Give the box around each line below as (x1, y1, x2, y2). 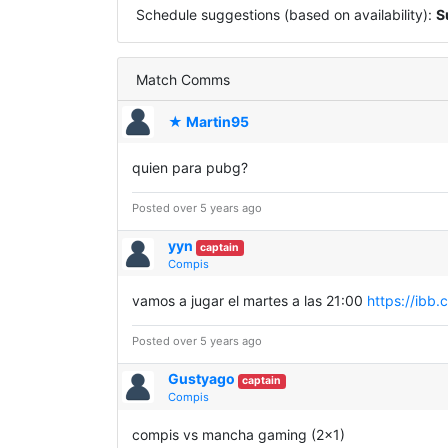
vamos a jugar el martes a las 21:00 (132, 292, 367, 310)
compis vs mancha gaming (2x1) (132, 425, 345, 443)
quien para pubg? (132, 158, 248, 176)
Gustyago (168, 370, 236, 388)
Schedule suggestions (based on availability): (135, 5, 436, 23)
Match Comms (135, 70, 230, 88)
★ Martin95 (168, 113, 250, 131)
